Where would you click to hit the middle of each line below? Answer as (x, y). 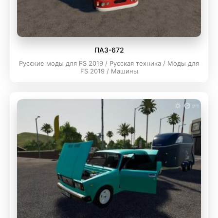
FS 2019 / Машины (109, 71)
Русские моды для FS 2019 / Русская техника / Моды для (109, 63)
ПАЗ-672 (109, 50)
